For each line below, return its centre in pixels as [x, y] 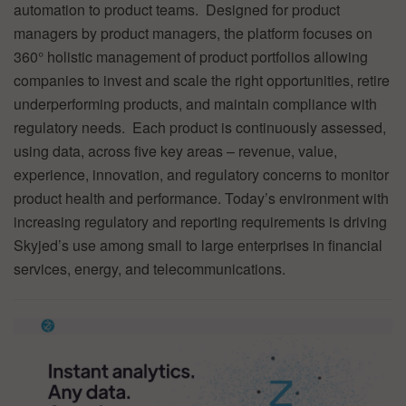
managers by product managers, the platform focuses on [193, 33]
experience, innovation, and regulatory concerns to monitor [201, 174]
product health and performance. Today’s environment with [201, 198]
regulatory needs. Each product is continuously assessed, [200, 127]
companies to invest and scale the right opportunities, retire [202, 80]
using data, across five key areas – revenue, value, [175, 150]
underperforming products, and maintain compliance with [195, 103]
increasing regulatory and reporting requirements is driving [200, 221]
